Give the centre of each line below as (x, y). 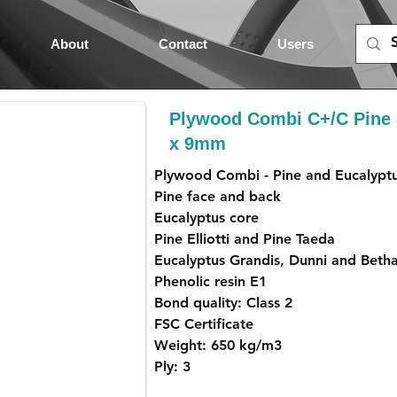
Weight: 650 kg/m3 (218, 345)
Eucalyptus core (206, 218)
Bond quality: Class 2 (223, 303)
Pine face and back (218, 196)
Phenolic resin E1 (210, 281)
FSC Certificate (204, 324)
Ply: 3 (172, 366)
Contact (183, 44)
